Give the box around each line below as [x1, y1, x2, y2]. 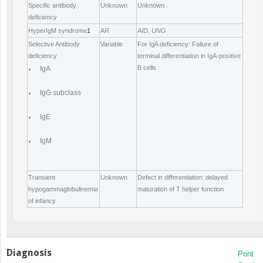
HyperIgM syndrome [28, 27, 87, 35]
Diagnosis [6, 247, 52, 259]
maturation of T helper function [137, 186, 224, 193]
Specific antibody [28, 2, 76, 9]
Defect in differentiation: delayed [137, 174, 228, 181]
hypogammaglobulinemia [28, 186, 98, 193]
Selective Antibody [28, 41, 80, 48]
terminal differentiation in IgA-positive [137, 52, 241, 60]
